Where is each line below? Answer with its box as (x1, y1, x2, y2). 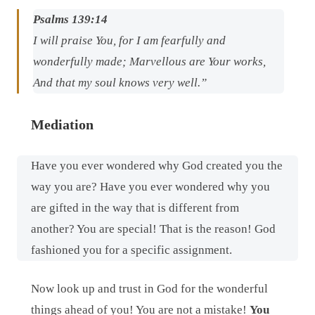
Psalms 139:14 (33, 12, 108, 26)
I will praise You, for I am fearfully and (33, 33, 226, 47)
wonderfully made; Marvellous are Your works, (33, 54, 266, 68)
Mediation (31, 116, 94, 132)
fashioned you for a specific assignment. (31, 243, 232, 257)
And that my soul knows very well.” (33, 75, 207, 89)
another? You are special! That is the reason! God (31, 221, 276, 236)
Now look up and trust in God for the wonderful (31, 282, 268, 296)
